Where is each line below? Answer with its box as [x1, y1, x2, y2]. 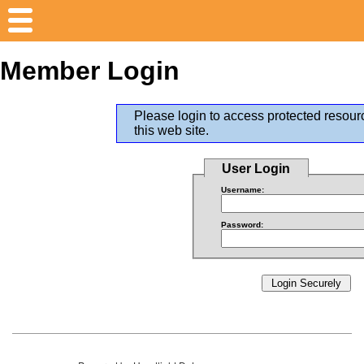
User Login [222, 161, 291, 175]
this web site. [134, 123, 210, 137]
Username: [221, 184, 265, 194]
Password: [221, 219, 264, 229]
